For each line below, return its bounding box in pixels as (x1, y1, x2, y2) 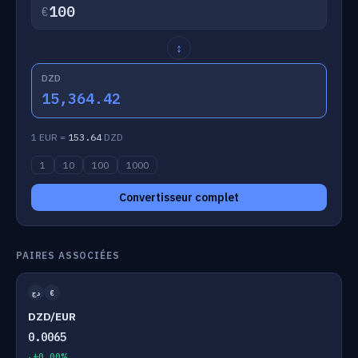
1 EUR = (31, 131, 68, 143)
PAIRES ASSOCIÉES (16, 249, 120, 261)
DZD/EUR (28, 309, 76, 324)
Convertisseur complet (119, 190, 239, 205)
